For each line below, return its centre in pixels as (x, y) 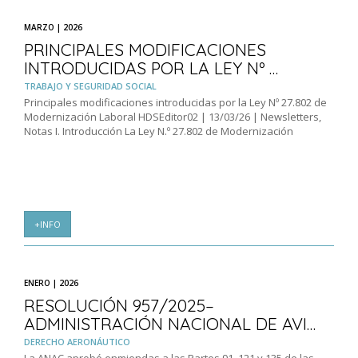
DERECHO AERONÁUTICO (77, 342)
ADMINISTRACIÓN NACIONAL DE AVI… (170, 324)
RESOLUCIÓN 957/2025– (119, 306)
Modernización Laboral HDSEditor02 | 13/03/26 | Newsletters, (173, 117)
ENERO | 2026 (51, 283)
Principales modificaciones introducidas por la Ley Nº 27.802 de (175, 103)
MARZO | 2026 (53, 28)
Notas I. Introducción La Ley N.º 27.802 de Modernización (159, 131)
